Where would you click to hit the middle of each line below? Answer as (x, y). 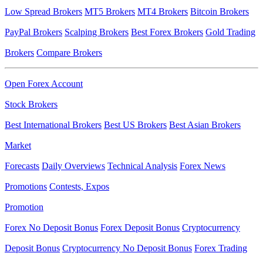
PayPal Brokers (33, 32)
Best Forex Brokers (167, 32)
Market (18, 145)
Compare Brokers (69, 53)
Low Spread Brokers (43, 11)
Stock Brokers (31, 104)
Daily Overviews (73, 166)
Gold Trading (230, 32)
